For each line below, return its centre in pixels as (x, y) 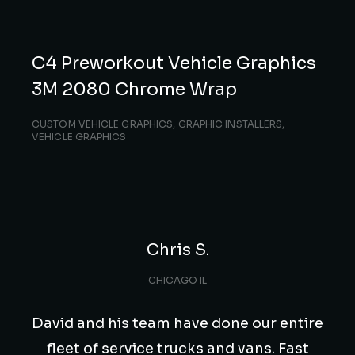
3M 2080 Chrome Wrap (134, 90)
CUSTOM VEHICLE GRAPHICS (103, 124)
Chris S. (177, 250)
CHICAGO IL (177, 281)
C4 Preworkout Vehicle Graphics (174, 63)
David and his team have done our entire (177, 324)
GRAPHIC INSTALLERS (230, 124)
